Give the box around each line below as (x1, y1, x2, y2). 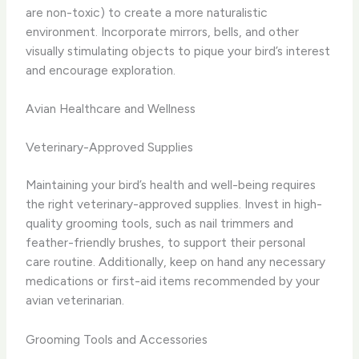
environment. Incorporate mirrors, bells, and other (26, 23, 300, 39)
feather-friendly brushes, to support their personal (26, 234, 306, 250)
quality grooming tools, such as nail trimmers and (26, 215, 294, 231)
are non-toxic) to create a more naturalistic (26, 4, 268, 20)
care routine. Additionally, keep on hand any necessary (26, 253, 326, 269)
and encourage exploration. (26, 62, 176, 78)
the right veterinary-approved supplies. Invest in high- (26, 196, 323, 212)
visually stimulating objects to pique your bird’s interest (26, 42, 331, 58)
